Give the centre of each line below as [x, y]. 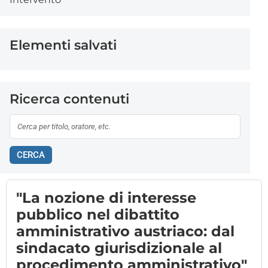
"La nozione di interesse [106, 197]
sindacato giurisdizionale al [119, 248]
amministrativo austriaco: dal [125, 231]
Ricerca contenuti [69, 99]
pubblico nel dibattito [98, 214]
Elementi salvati [63, 45]
